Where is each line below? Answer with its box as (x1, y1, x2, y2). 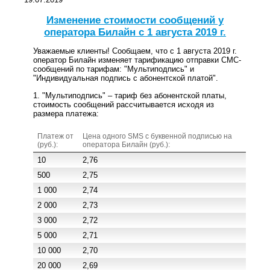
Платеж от (37, 131, 74, 140)
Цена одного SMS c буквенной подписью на (83, 131, 232, 140)
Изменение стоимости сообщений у (46, 14, 224, 26)
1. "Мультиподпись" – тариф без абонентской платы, (33, 90, 227, 100)
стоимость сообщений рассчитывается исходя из (33, 99, 214, 109)
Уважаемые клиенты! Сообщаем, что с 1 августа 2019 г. (33, 46, 237, 56)
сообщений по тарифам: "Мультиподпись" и (33, 64, 194, 74)
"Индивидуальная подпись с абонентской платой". (33, 74, 218, 83)
